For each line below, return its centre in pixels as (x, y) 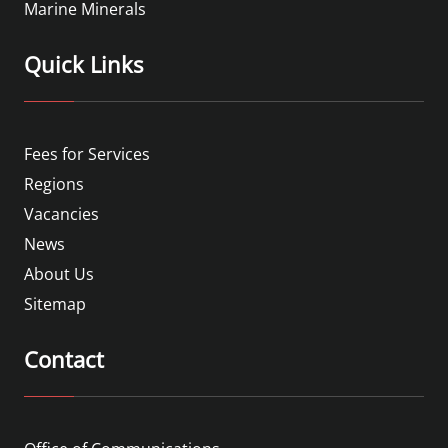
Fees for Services (87, 153)
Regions (54, 183)
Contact (64, 358)
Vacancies (61, 213)
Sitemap (55, 303)
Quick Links (83, 63)
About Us (59, 273)
